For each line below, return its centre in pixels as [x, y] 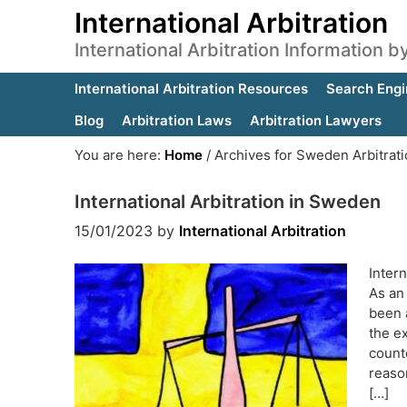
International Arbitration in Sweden [228, 202]
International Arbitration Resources [191, 89]
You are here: [119, 155]
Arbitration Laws [177, 120]
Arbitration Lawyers [316, 120]
